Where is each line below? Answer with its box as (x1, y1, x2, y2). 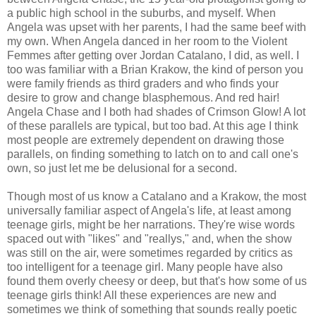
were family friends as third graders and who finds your (7, 77, 279, 90)
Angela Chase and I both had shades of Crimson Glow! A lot (7, 105, 305, 118)
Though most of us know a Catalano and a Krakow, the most (7, 190, 306, 202)
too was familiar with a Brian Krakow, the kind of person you (7, 63, 303, 75)
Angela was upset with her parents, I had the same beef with (7, 20, 306, 33)
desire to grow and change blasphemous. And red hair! (7, 91, 279, 104)
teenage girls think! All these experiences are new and (7, 288, 276, 301)
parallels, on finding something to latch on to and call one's (7, 147, 298, 160)
